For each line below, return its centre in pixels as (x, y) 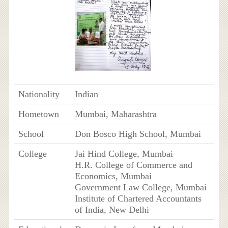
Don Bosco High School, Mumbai (138, 134)
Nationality (39, 94)
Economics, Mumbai (113, 176)
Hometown (38, 114)
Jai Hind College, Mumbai (124, 153)
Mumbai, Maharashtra (116, 114)
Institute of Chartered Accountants (138, 198)
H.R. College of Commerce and (133, 165)
